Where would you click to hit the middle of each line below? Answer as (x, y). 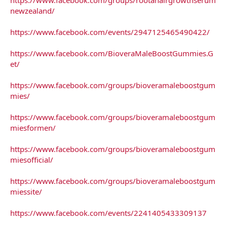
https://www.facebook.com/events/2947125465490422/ (110, 32)
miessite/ (26, 191)
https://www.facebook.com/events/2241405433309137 (108, 213)
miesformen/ (33, 127)
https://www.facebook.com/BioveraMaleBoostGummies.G (112, 53)
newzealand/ (32, 10)
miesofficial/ (32, 159)
